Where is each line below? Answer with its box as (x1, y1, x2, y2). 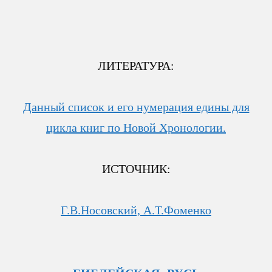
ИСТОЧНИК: (101, 161, 171, 175)
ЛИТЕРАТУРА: (98, 58, 174, 72)
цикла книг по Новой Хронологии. (46, 120, 226, 134)
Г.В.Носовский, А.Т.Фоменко (61, 203, 211, 217)
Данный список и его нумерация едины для (22, 100, 250, 114)
